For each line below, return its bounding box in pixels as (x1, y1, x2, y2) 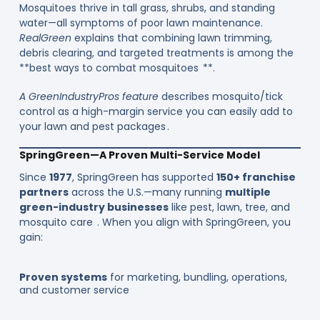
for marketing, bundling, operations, (106, 269, 287, 284)
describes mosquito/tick (158, 89, 283, 104)
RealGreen (19, 31, 71, 46)
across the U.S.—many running (68, 184, 225, 199)
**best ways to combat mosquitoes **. (19, 61, 215, 76)
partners (19, 184, 69, 199)
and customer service (19, 282, 129, 297)
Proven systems (19, 269, 107, 284)
